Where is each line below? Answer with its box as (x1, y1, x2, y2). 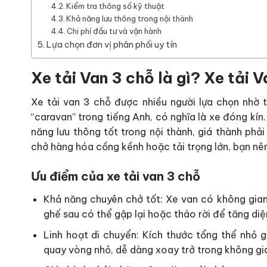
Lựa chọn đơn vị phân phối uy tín (46, 39, 179, 50)
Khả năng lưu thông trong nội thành (66, 13, 194, 23)
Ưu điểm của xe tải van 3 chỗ (31, 169, 200, 184)
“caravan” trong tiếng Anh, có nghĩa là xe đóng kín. (31, 111, 266, 123)
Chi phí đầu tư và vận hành (67, 26, 162, 36)
